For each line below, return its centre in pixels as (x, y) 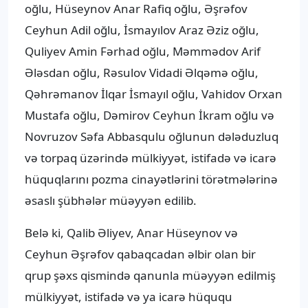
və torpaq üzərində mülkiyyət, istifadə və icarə (151, 158)
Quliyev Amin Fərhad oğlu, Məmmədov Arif (143, 52)
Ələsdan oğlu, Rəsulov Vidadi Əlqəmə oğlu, (142, 73)
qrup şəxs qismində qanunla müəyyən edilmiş (150, 276)
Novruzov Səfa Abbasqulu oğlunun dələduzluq (152, 137)
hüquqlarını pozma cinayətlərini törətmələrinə (151, 179)
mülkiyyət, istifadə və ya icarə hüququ (129, 297)
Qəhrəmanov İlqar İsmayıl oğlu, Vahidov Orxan (154, 94)
